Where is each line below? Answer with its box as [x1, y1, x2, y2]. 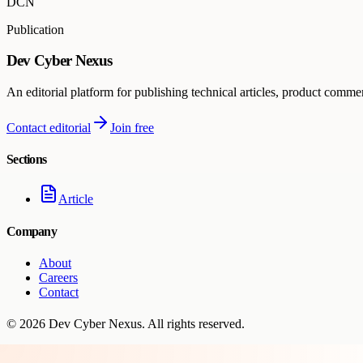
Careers [39, 271, 78, 284]
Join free [110, 120, 154, 135]
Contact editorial [6, 120, 91, 135]
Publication [6, 22, 64, 36]
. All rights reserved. [142, 317, 245, 331]
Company [6, 224, 57, 238]
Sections [6, 152, 47, 167]
